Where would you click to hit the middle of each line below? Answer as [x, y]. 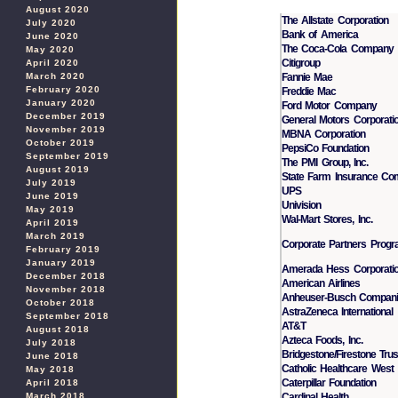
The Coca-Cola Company [338, 48]
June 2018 [52, 356]
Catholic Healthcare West [338, 368]
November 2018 [66, 289]
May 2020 [50, 49]
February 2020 [63, 89]
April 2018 [52, 382]
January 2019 [61, 263]
